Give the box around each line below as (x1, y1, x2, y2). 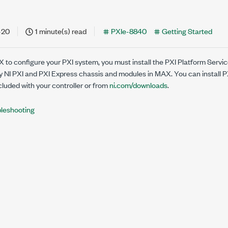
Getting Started (162, 25, 212, 36)
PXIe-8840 (111, 25, 147, 36)
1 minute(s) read (35, 25, 87, 36)
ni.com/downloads (109, 79, 167, 90)
